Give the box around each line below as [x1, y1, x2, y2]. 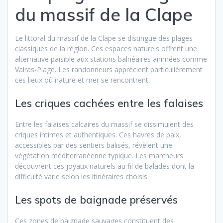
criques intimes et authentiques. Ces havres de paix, [15, 129, 181, 139]
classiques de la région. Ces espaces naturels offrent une [15, 43, 197, 53]
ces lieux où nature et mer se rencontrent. [15, 75, 150, 85]
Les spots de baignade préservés [15, 193, 178, 206]
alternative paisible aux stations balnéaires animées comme [15, 54, 207, 64]
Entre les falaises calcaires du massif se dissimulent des [15, 119, 194, 129]
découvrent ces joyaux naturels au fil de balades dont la [15, 161, 194, 171]
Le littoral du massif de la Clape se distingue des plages [15, 33, 193, 43]
